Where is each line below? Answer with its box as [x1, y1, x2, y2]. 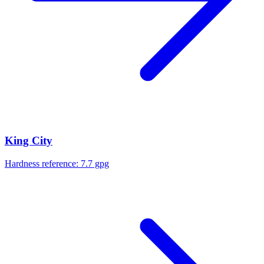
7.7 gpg [81, 158, 109, 169]
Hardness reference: [5, 158, 81, 169]
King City [5, 134, 52, 147]
